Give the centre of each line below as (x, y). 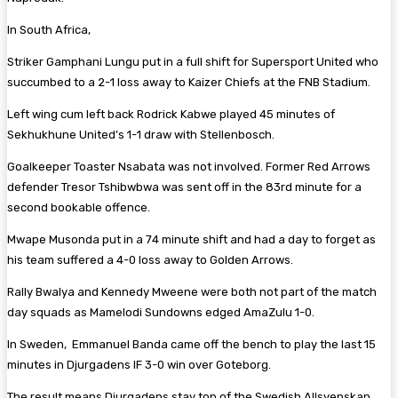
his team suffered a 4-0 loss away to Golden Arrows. (151, 259)
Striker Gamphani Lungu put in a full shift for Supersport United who (193, 61)
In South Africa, (50, 29)
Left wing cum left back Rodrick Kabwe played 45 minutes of (171, 114)
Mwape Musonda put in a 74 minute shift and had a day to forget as (191, 239)
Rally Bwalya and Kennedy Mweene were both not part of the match (192, 291)
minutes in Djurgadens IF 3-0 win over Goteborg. (140, 364)
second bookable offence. (80, 207)
